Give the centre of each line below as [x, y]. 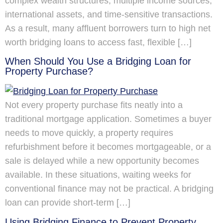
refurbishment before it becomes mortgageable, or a [108, 147]
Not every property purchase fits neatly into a [94, 105]
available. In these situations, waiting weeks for [98, 175]
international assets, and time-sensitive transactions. [109, 14]
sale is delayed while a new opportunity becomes [102, 161]
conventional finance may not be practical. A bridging [109, 189]
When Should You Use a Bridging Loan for [98, 61]
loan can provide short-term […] [68, 203]
